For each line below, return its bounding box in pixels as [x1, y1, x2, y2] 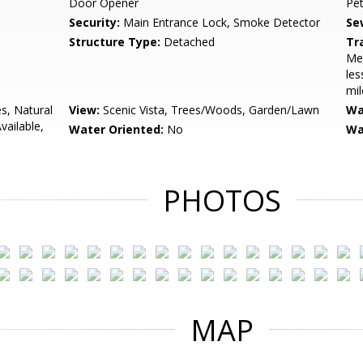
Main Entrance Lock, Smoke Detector [120, 15, 321, 30]
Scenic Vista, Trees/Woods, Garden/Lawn [100, 102, 320, 117]
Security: [69, 15, 121, 30]
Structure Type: [69, 34, 161, 49]
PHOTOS [163, 181, 281, 220]
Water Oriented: [69, 122, 164, 137]
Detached [160, 34, 216, 49]
